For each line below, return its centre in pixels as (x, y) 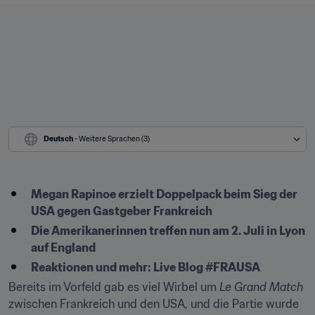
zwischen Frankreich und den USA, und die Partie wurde (154, 304)
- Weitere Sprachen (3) (112, 139)
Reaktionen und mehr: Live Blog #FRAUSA (146, 267)
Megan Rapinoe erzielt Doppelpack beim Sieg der (164, 194)
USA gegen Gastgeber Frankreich (122, 211)
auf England (63, 247)
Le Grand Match (261, 287)
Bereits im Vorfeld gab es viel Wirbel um (114, 287)
